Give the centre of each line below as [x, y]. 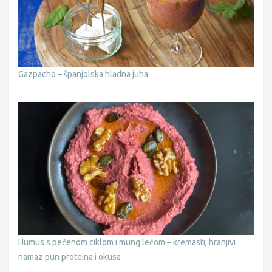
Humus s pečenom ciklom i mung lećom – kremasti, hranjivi [127, 242]
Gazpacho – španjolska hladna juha [83, 74]
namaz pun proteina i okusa [70, 257]
